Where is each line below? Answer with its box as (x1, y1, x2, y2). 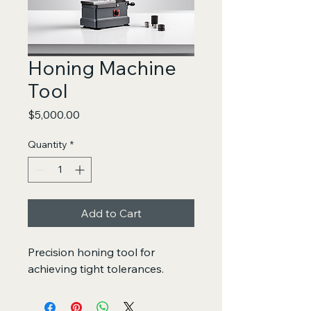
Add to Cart (81, 206, 142, 220)
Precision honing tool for (28, 245, 158, 259)
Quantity (28, 138, 67, 151)
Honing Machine (28, 56, 176, 80)
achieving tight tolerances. (28, 262, 164, 276)
